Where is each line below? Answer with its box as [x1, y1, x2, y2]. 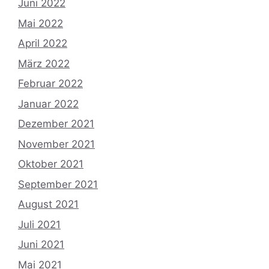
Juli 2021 [18, 218, 61, 231]
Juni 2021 [18, 238, 64, 251]
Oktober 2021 [18, 158, 83, 171]
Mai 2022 [18, 17, 63, 29]
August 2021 [18, 198, 79, 211]
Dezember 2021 [18, 118, 94, 130]
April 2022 [18, 37, 67, 50]
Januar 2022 [18, 97, 79, 110]
